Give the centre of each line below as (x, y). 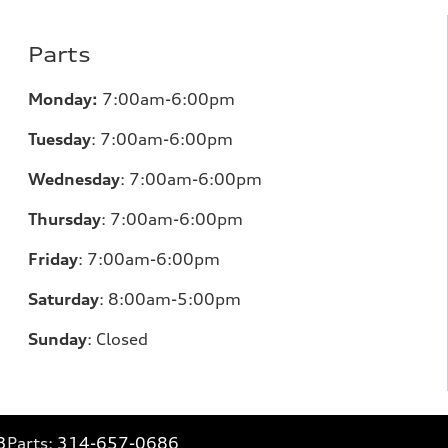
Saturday (63, 298)
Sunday (57, 338)
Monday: (63, 98)
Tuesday (59, 138)
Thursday (64, 218)
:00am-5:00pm (180, 298)
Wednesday (74, 178)
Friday (53, 258)
